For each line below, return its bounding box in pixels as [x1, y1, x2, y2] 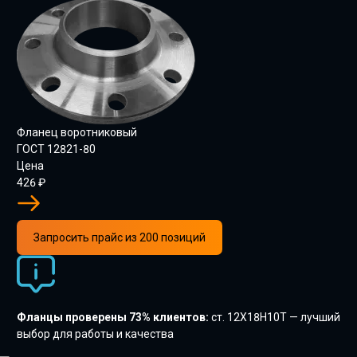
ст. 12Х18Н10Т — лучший [209, 311, 340, 324]
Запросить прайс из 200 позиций [33, 231, 206, 244]
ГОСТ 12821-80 [17, 143, 96, 155]
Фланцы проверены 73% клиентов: [17, 311, 209, 324]
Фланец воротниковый [17, 126, 137, 139]
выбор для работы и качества [17, 328, 174, 340]
